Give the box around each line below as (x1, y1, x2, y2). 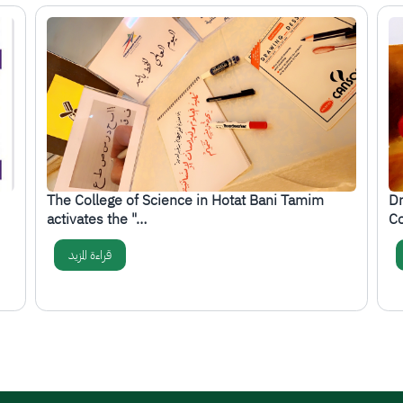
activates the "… (47, 209, 148, 231)
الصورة (46, 16, 82, 39)
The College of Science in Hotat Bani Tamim (47, 190, 325, 212)
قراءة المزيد (68, 246, 112, 265)
